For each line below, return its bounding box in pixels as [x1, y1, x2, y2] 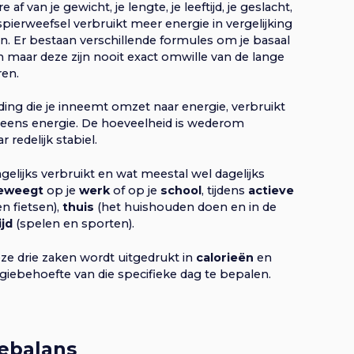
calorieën [196, 250, 254, 265]
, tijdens [201, 183, 248, 198]
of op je [113, 183, 160, 198]
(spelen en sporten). [13, 216, 134, 231]
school [160, 183, 201, 198]
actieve [248, 183, 294, 198]
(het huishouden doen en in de [94, 199, 277, 214]
